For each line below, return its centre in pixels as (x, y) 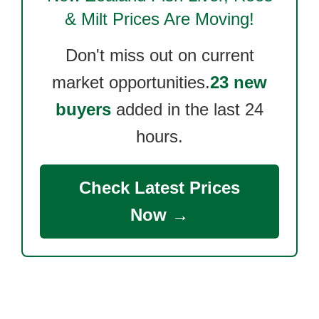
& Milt (86, 19)
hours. (159, 136)
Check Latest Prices (159, 188)
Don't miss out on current (159, 55)
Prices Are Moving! (181, 19)
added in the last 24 (187, 109)
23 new (239, 82)
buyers (83, 109)
